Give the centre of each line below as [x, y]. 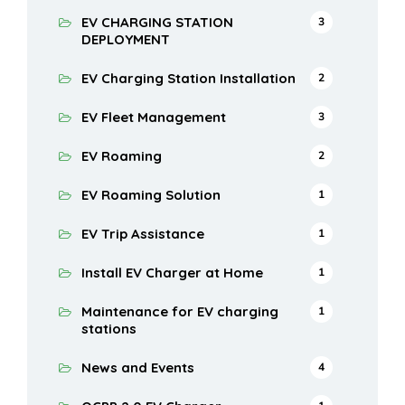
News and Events [138, 368]
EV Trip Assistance [143, 234]
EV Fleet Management [154, 118]
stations [109, 329]
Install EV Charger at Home [172, 273]
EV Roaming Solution [151, 195]
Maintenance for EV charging [180, 312]
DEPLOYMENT [126, 40]
